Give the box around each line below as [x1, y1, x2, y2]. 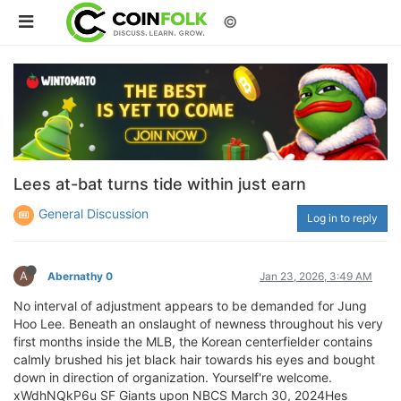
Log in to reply [307, 210, 378, 225]
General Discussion [38, 205, 149, 221]
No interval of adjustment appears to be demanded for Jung [13, 297, 367, 313]
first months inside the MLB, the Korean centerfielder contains [13, 333, 372, 349]
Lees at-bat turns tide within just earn [13, 174, 306, 193]
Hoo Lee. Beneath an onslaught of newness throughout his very [13, 315, 383, 331]
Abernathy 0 [47, 269, 113, 283]
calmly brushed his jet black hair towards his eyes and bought [13, 351, 375, 367]
